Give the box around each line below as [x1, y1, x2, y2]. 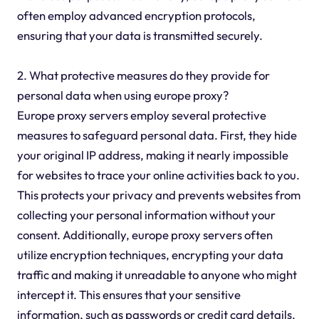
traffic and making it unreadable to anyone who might [16, 267, 297, 283]
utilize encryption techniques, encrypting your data [16, 247, 283, 263]
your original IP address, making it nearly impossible [16, 147, 288, 163]
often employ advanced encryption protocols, [16, 8, 256, 23]
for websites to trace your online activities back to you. [16, 167, 300, 183]
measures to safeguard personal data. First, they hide [16, 127, 297, 143]
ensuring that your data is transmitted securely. [16, 28, 263, 43]
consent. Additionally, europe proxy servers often [16, 227, 273, 243]
